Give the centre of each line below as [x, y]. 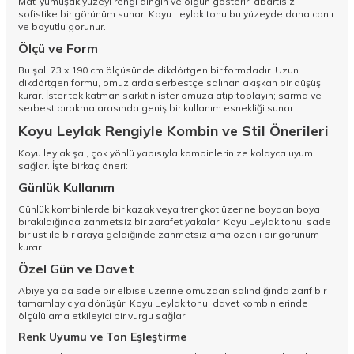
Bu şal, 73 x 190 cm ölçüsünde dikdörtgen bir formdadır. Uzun [158, 70]
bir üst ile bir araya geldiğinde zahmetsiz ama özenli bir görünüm [169, 235]
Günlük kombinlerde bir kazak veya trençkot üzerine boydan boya [169, 209]
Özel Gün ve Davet [76, 269]
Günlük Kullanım [66, 188]
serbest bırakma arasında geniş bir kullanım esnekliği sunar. [157, 108]
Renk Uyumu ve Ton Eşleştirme [102, 337]
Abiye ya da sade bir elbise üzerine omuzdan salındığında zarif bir [172, 291]
